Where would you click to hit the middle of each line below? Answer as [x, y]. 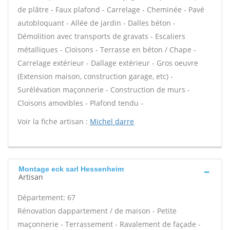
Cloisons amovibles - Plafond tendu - [80, 103]
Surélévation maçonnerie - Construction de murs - [104, 90]
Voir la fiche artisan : [54, 121]
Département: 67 [46, 197]
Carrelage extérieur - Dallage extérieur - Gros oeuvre [108, 63]
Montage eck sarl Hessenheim [71, 169]
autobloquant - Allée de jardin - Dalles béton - [97, 23]
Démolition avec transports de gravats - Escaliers [101, 36]
